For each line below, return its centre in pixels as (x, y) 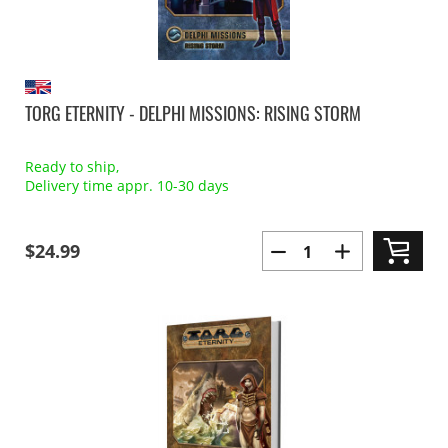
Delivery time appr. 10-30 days (127, 185)
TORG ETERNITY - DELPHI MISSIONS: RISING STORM (193, 113)
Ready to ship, (72, 166)
